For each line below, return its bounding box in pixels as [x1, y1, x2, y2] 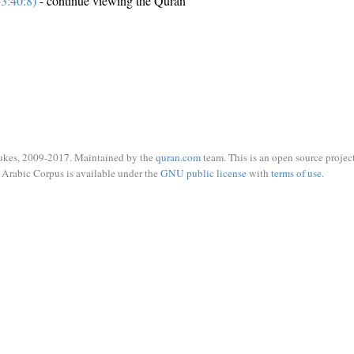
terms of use [270, 165, 322, 180]
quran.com [156, 150, 201, 164]
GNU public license [160, 165, 247, 180]
